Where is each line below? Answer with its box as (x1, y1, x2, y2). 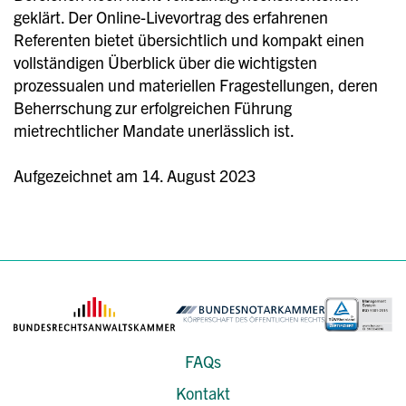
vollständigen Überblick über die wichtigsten (14, 51, 317, 72)
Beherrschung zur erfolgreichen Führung (14, 96, 292, 118)
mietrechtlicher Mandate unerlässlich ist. (14, 119, 295, 140)
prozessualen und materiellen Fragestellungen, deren (14, 73, 378, 95)
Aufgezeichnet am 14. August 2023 (14, 164, 256, 186)
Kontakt (176, 382, 230, 403)
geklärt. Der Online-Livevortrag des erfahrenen (14, 5, 328, 27)
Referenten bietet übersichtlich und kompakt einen (14, 28, 364, 50)
